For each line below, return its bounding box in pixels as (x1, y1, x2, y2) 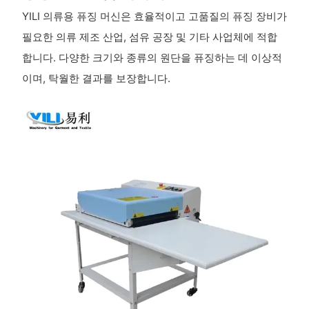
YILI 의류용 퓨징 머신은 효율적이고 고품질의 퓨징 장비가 (21, 9, 287, 23)
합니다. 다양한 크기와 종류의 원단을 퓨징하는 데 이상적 (21, 50, 282, 64)
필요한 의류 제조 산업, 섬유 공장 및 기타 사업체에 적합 (21, 30, 277, 43)
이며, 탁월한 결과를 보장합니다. (21, 71, 170, 85)
